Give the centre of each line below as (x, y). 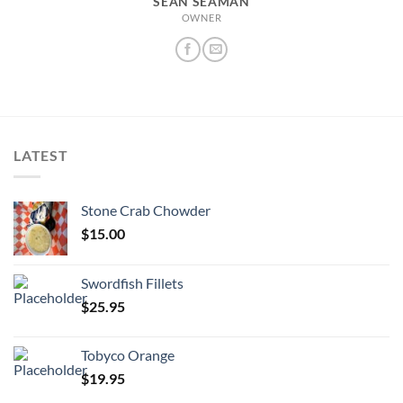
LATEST (41, 155)
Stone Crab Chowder (146, 210)
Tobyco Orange (128, 355)
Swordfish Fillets (132, 283)
